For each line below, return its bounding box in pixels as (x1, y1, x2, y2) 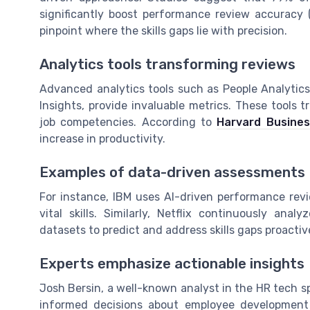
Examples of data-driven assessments (39, 164, 305, 181)
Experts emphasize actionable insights (39, 255, 304, 273)
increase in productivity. (39, 131, 165, 145)
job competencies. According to (39, 115, 217, 129)
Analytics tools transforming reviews (39, 55, 295, 73)
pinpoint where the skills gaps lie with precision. (39, 24, 287, 37)
